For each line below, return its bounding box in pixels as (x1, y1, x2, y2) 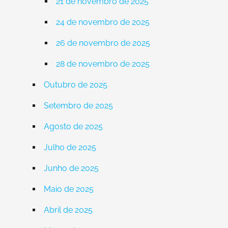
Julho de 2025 (44, 142, 96, 152)
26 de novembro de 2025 (56, 38, 150, 48)
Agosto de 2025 (44, 121, 103, 131)
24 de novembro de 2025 (56, 17, 150, 27)
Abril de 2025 (44, 205, 93, 215)
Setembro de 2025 (44, 100, 113, 110)
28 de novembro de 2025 (56, 59, 150, 69)
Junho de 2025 (44, 163, 99, 173)
